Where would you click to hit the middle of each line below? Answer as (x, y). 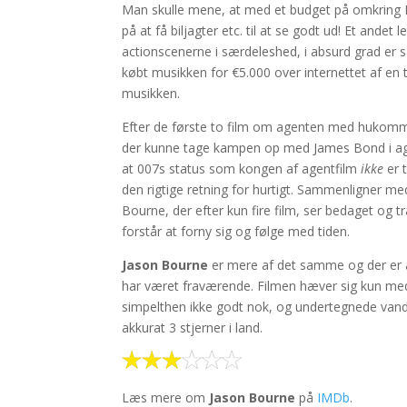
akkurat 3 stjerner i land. (193, 327)
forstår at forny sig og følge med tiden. (236, 231)
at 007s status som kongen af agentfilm (242, 168)
